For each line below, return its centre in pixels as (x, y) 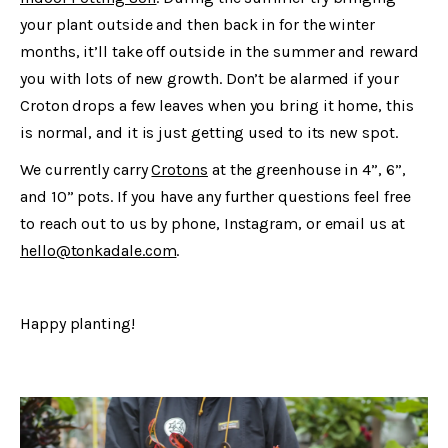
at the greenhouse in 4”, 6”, (306, 169)
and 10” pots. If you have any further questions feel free (215, 196)
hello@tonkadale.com (98, 250)
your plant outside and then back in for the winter (198, 25)
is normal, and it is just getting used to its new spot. (209, 133)
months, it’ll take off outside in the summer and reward (219, 52)
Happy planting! (77, 323)
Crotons (179, 169)
